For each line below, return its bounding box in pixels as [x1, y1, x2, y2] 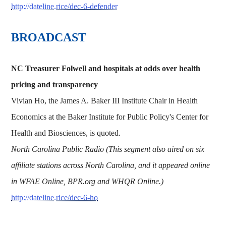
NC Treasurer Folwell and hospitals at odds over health [11, 64, 201, 73]
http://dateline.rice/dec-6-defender [11, 2, 118, 11]
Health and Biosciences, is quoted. [11, 128, 121, 137]
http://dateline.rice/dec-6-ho [11, 193, 98, 202]
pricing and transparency [11, 80, 98, 89]
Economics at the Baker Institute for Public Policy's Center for [11, 112, 209, 121]
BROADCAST [11, 30, 87, 44]
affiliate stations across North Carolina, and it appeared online [11, 160, 210, 169]
